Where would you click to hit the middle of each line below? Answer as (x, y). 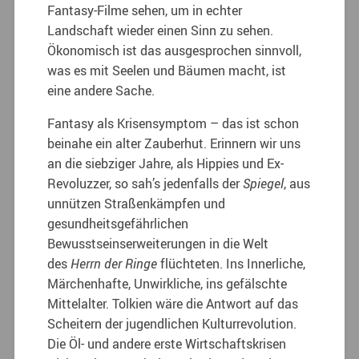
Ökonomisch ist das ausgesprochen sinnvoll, (175, 50)
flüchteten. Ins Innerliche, (233, 263)
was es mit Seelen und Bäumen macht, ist (167, 70)
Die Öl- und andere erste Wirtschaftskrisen (167, 343)
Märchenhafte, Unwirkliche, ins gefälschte (167, 283)
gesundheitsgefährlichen (118, 223)
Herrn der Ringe (116, 263)
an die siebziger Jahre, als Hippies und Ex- (166, 163)
